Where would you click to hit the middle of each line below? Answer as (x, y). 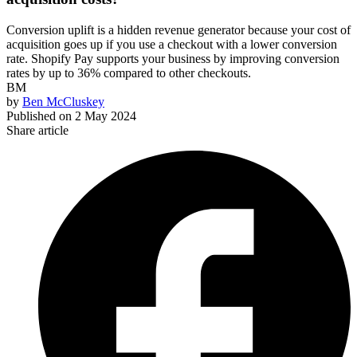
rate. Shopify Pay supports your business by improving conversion (173, 59)
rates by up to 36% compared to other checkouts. (129, 73)
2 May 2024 (106, 116)
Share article (37, 131)
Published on (39, 116)
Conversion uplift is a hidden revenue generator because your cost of (178, 30)
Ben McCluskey (63, 102)
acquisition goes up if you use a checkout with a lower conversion (172, 45)
